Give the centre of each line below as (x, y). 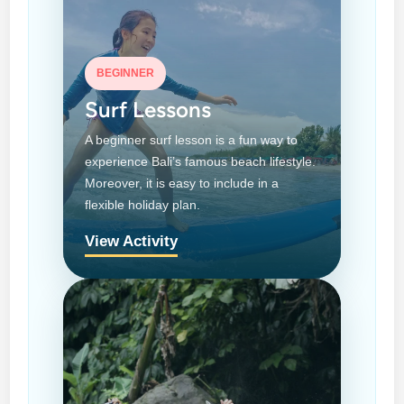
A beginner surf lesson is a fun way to (192, 139)
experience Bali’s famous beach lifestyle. (201, 161)
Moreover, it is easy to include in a (182, 183)
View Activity (132, 241)
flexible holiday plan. (143, 204)
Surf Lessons (148, 109)
